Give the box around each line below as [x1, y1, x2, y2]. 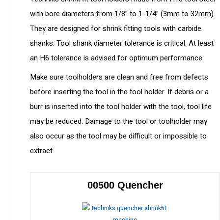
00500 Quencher [87, 180, 163, 191]
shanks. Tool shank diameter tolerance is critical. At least [30, 38, 214, 49]
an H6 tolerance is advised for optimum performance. [30, 53, 204, 64]
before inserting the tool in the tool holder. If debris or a [30, 86, 209, 98]
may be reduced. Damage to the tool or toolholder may [30, 116, 207, 127]
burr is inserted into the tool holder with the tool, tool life [30, 101, 212, 112]
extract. [30, 145, 54, 157]
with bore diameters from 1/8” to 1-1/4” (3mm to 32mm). [30, 8, 215, 20]
